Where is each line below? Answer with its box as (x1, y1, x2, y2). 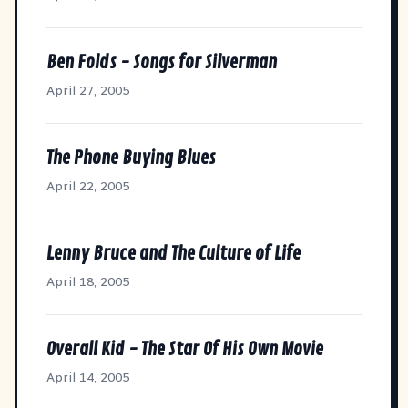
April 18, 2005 (46, 273, 129, 290)
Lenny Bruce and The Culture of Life (46, 241, 301, 265)
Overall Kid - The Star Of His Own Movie (46, 337, 323, 361)
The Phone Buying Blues (46, 146, 216, 169)
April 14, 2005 (46, 369, 129, 385)
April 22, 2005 (46, 178, 129, 194)
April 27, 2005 (46, 82, 129, 98)
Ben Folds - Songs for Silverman (46, 50, 277, 74)
